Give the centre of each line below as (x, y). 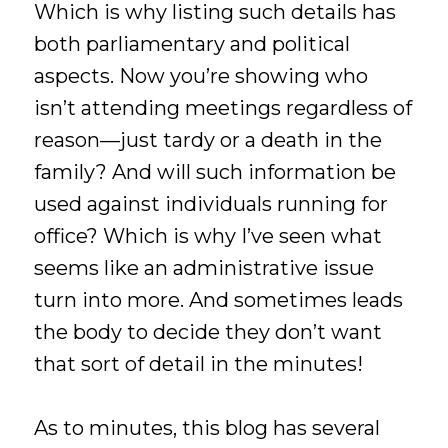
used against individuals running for (211, 203)
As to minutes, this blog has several (207, 428)
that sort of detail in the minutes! (199, 363)
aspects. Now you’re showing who (201, 75)
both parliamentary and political (192, 43)
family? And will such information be (215, 171)
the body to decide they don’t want (208, 331)
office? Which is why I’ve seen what (208, 235)
